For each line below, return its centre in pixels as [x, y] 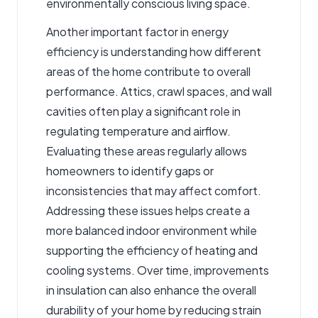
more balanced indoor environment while [152, 230]
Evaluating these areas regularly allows [147, 150]
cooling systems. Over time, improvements [158, 270]
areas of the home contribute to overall [148, 71]
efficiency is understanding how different [154, 51]
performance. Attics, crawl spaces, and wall [159, 91]
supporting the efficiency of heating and [152, 250]
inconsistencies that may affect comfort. [154, 190]
